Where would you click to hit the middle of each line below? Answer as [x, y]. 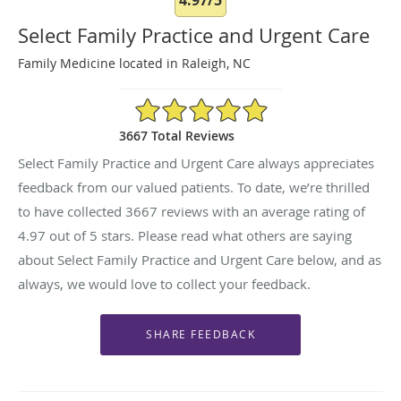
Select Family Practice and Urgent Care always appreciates [196, 162]
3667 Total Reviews [177, 135]
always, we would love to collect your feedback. [164, 283]
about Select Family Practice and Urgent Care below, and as [200, 259]
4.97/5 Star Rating [187, 104]
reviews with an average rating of [261, 211]
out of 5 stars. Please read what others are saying [199, 235]
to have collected [72, 211]
